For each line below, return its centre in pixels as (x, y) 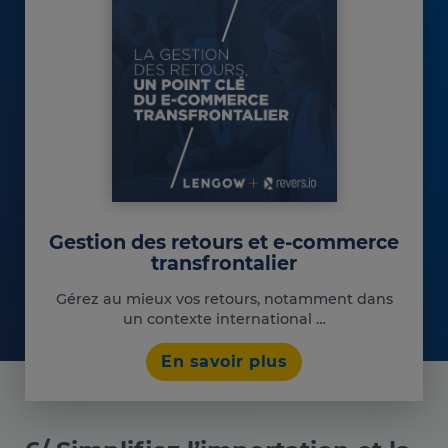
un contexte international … (224, 318)
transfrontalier (224, 263)
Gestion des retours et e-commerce (224, 242)
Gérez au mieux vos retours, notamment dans (224, 298)
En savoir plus (224, 361)
